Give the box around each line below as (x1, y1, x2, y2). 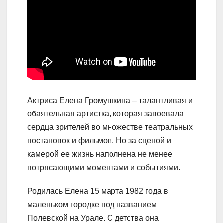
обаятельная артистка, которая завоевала (27, 110, 184, 118)
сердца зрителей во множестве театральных (27, 123, 193, 132)
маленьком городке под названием (27, 200, 157, 209)
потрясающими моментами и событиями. (27, 163, 180, 172)
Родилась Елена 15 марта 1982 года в (27, 187, 168, 196)
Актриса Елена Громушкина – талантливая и (27, 96, 193, 105)
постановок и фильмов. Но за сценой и (27, 136, 171, 145)
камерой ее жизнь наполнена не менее (27, 150, 172, 159)
